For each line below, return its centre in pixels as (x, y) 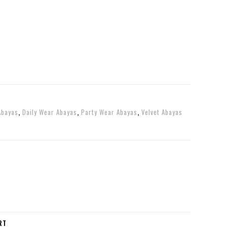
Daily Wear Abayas (50, 112)
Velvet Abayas (162, 112)
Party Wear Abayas (109, 112)
